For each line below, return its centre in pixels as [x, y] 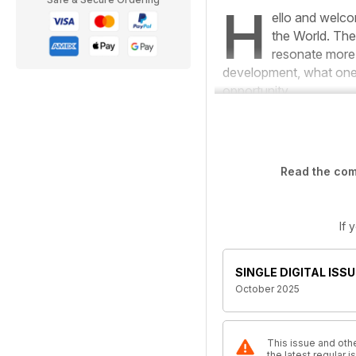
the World [299, 36]
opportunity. [257, 91]
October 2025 [267, 289]
